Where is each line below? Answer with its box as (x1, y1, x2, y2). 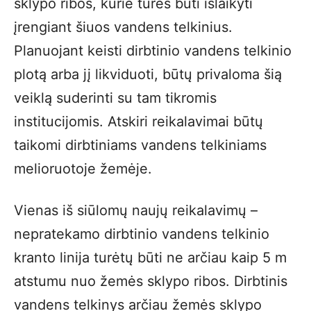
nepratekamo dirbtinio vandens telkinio (14, 226, 269, 242)
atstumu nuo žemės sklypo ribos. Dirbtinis (14, 273, 287, 289)
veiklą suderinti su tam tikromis (14, 90, 217, 106)
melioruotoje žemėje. (14, 160, 152, 177)
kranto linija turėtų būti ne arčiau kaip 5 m (14, 249, 287, 266)
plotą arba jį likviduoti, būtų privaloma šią (14, 66, 282, 83)
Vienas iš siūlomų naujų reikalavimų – (14, 202, 258, 219)
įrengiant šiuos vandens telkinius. (14, 19, 233, 35)
